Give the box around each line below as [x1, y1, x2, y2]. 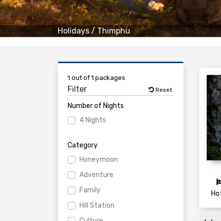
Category [68, 141, 98, 149]
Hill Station [79, 201, 114, 210]
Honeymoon [79, 155, 118, 164]
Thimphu [97, 26, 130, 36]
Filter [68, 84, 87, 94]
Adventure [79, 171, 113, 179]
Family [79, 186, 101, 194]
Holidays [58, 26, 89, 36]
